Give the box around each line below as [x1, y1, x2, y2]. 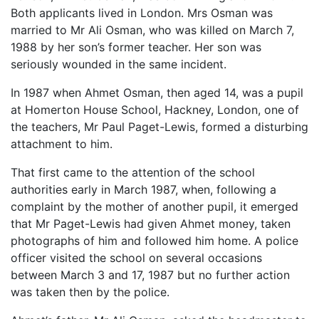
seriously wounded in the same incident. [11, 56, 226, 71]
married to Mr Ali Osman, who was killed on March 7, [11, 22, 294, 37]
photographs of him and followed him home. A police [11, 233, 298, 248]
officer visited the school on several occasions [11, 250, 262, 265]
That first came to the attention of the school [11, 164, 255, 179]
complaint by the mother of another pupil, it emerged [11, 199, 298, 214]
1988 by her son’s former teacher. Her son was [11, 39, 261, 54]
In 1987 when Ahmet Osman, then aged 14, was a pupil [11, 85, 303, 100]
